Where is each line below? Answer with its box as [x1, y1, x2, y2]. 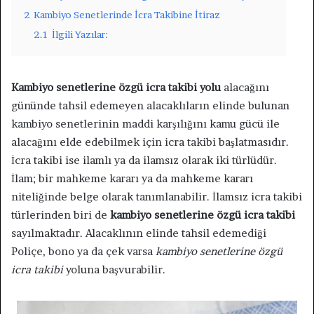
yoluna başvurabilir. [63, 262, 165, 276]
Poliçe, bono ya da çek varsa [11, 244, 156, 258]
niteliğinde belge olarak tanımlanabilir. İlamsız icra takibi [11, 189, 302, 203]
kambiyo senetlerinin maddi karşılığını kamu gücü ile [11, 116, 280, 130]
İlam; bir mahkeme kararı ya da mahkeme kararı [11, 171, 253, 185]
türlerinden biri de [11, 207, 110, 221]
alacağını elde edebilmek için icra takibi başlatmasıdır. [11, 135, 289, 149]
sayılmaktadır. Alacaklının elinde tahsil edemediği [11, 226, 266, 240]
